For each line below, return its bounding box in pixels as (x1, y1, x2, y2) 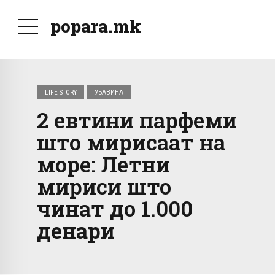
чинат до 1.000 (37, 194, 193, 223)
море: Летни (37, 150, 170, 179)
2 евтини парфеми (37, 106, 237, 134)
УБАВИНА (94, 88, 123, 96)
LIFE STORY (44, 88, 77, 96)
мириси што (37, 172, 171, 201)
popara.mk (50, 15, 141, 37)
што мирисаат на (37, 128, 225, 157)
